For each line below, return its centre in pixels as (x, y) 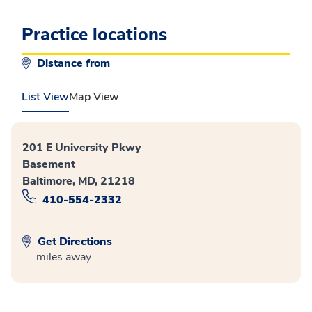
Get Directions (73, 241)
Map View (94, 97)
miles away (64, 257)
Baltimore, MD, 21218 (79, 181)
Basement (49, 165)
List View (45, 97)
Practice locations (94, 35)
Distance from (75, 64)
